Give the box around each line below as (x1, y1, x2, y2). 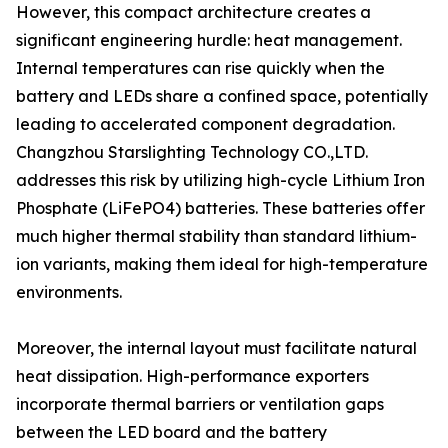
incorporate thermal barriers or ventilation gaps (16, 394, 384, 414)
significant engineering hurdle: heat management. (16, 30, 402, 50)
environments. (16, 282, 122, 302)
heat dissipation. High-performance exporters (16, 366, 369, 386)
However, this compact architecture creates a (16, 2, 371, 22)
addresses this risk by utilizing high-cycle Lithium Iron (16, 170, 425, 190)
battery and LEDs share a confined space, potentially (16, 86, 428, 106)
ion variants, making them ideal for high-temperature (16, 254, 428, 274)
